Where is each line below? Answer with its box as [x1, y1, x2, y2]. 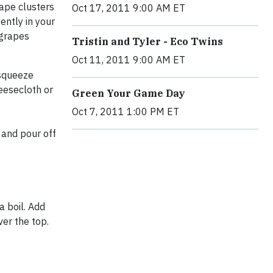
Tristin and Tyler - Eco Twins [72, 35, 223, 48]
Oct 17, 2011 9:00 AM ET [72, 2, 185, 14]
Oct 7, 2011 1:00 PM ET [72, 105, 179, 118]
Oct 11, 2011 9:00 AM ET [72, 54, 185, 66]
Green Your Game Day [72, 87, 185, 99]
